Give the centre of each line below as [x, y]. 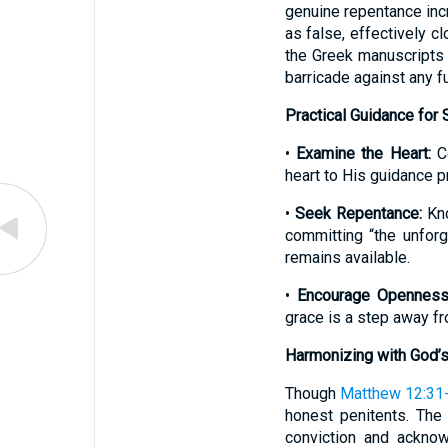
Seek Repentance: [358, 213]
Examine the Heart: [363, 153]
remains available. [347, 257]
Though [312, 393]
